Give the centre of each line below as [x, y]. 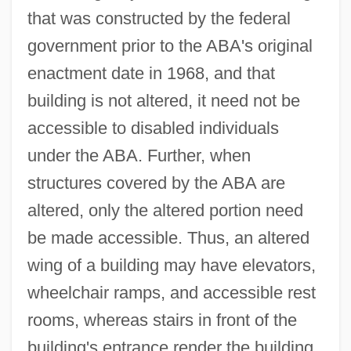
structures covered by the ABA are [156, 183]
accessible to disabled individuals [153, 128]
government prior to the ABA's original [170, 45]
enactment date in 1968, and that [151, 73]
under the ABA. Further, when [139, 155]
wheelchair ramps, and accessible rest [171, 292]
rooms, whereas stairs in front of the [162, 320]
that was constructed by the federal [159, 18]
